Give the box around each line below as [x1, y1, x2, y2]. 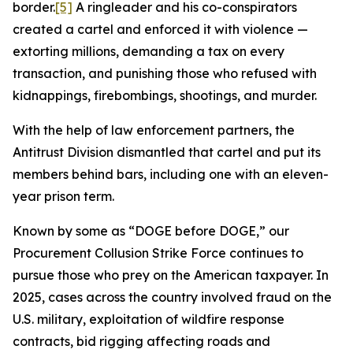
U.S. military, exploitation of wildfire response [13, 311, 284, 327]
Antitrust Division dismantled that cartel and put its [13, 144, 321, 160]
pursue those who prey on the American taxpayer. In [13, 267, 329, 283]
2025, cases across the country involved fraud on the [13, 289, 332, 305]
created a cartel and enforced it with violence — [13, 21, 308, 37]
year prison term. [13, 188, 114, 204]
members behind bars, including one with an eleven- [13, 166, 329, 182]
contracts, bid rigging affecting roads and [13, 333, 270, 349]
